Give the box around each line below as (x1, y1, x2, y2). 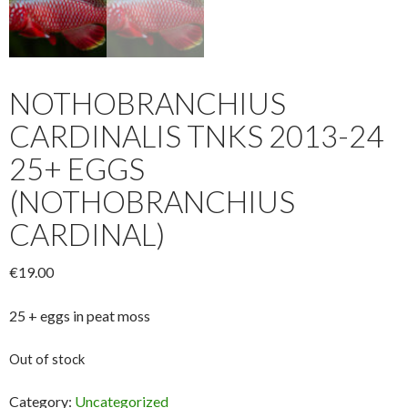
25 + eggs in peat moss (9, 307, 150, 325)
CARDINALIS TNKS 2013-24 (9, 117, 383, 155)
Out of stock (9, 351, 85, 368)
